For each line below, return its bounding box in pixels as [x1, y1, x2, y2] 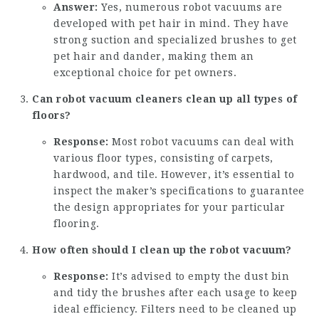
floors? [32, 110, 71, 122]
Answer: [53, 1, 98, 14]
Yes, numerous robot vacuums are [98, 1, 283, 14]
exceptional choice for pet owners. [53, 67, 236, 79]
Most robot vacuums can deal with [108, 136, 294, 148]
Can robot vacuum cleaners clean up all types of [32, 93, 298, 105]
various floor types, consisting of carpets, [53, 152, 273, 164]
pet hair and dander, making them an [53, 51, 254, 63]
